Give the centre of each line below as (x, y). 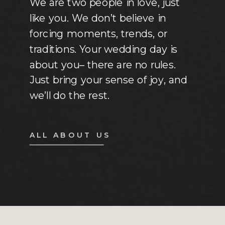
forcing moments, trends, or (98, 34)
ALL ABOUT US (70, 135)
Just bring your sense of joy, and (108, 80)
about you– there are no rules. (103, 65)
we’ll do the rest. (70, 95)
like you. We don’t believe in (98, 18)
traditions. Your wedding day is (103, 49)
